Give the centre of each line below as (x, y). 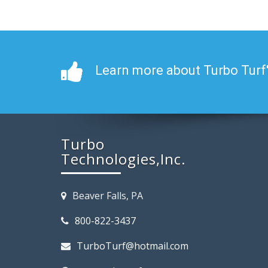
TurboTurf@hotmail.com (133, 246)
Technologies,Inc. (124, 159)
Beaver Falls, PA (108, 196)
